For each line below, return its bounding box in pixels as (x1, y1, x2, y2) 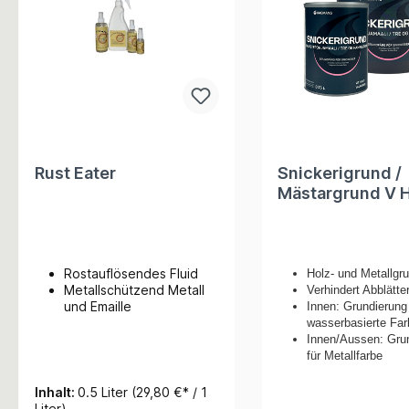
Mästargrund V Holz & (278, 183, 401, 203)
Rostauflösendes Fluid (64, 265, 202, 281)
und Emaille (64, 298, 131, 314)
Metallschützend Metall (64, 281, 204, 298)
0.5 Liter (78, 383, 131, 400)
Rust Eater (35, 163, 116, 183)
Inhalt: (35, 383, 78, 400)
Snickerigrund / (278, 163, 403, 183)
